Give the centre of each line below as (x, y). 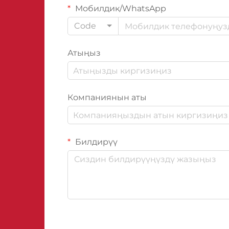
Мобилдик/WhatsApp (120, 8)
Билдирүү (95, 142)
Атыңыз (84, 53)
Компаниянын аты (107, 97)
